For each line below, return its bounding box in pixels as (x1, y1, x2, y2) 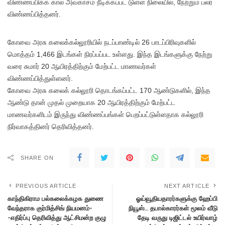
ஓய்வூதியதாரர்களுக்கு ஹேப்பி (136, 194, 217, 202)
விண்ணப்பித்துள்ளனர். (8, 74, 73, 82)
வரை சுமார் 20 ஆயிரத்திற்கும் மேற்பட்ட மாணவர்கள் (8, 62, 156, 70)
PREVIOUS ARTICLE (16, 182, 77, 189)
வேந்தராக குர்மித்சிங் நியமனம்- (8, 203, 92, 212)
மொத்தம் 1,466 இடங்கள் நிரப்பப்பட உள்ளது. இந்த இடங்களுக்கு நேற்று (8, 50, 212, 58)
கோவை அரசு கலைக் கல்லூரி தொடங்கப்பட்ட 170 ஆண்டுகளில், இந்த (8, 86, 210, 94)
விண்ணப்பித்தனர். (8, 10, 61, 18)
